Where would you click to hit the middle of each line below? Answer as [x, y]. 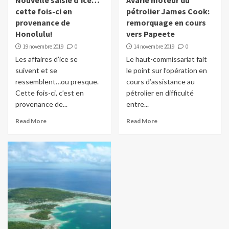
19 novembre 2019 [43, 47]
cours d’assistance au [160, 82]
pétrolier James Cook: [168, 12]
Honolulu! [34, 34]
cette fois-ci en [44, 12]
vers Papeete [150, 34]
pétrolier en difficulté [160, 93]
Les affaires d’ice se [47, 59]
